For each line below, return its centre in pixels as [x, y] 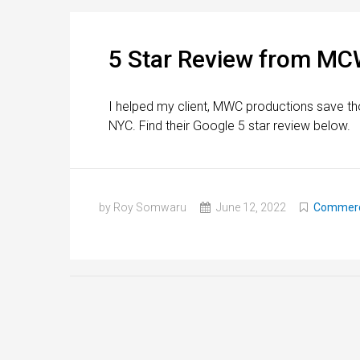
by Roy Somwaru [143, 207]
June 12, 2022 [250, 207]
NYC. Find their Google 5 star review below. [231, 125]
